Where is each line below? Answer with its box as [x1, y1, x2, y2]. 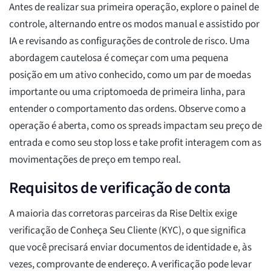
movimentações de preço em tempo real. [9, 152, 181, 168]
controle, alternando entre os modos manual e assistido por [9, 17, 260, 32]
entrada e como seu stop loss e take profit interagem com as [9, 135, 261, 151]
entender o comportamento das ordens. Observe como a [9, 102, 246, 117]
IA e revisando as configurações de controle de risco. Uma [9, 34, 250, 49]
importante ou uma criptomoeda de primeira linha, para [9, 85, 246, 100]
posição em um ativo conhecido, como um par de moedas [9, 68, 251, 83]
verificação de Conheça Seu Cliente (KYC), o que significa [9, 223, 246, 238]
